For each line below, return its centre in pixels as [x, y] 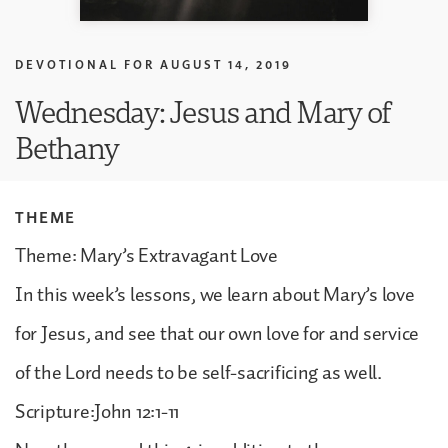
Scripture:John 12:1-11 [97, 411]
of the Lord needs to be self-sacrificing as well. [198, 372]
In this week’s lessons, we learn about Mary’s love [215, 294]
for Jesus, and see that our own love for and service [217, 333]
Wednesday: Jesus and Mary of [203, 111]
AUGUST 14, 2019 [226, 64]
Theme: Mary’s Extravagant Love [146, 255]
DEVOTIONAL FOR [85, 64]
